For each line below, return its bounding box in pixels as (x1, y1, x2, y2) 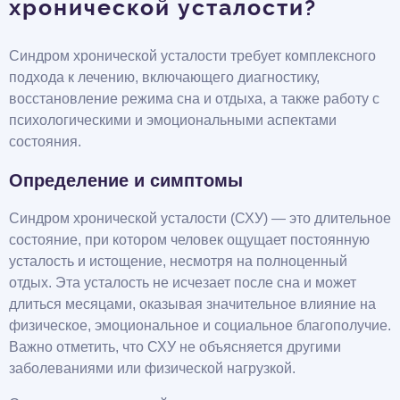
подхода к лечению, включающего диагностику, (9, 69, 320, 85)
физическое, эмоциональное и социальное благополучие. (9, 317, 391, 333)
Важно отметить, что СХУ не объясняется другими (9, 338, 341, 354)
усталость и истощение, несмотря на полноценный (9, 253, 347, 269)
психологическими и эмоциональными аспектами (9, 112, 337, 128)
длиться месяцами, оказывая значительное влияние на (9, 296, 376, 312)
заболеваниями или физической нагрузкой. (9, 360, 296, 376)
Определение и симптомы (9, 170, 243, 190)
